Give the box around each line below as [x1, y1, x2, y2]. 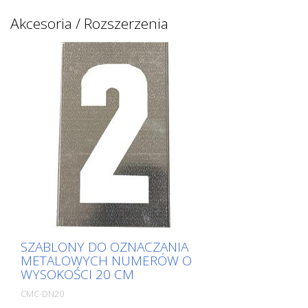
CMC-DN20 [21, 287, 64, 300]
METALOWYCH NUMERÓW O [21, 252, 192, 269]
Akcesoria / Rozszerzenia [10, 14, 168, 33]
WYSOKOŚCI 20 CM [21, 265, 134, 283]
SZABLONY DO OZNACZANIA [21, 238, 188, 256]
